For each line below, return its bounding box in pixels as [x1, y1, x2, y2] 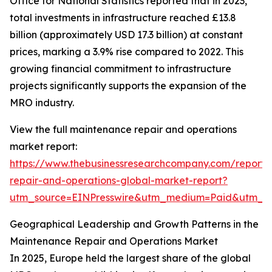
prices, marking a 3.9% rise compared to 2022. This [10, 46, 243, 58]
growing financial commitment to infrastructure [10, 63, 231, 75]
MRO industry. [10, 97, 74, 109]
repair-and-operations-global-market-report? [10, 174, 228, 187]
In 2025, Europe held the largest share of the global [10, 252, 251, 265]
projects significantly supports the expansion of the [10, 80, 246, 92]
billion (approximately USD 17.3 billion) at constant [10, 29, 243, 41]
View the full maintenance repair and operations [10, 123, 237, 136]
